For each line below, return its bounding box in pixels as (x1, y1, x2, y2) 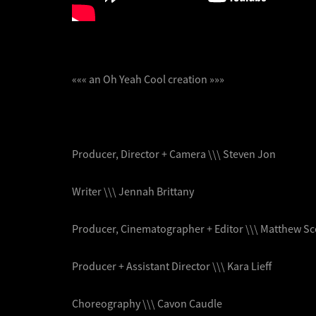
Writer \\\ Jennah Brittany (72, 183, 194, 198)
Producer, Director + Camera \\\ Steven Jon (72, 146, 276, 161)
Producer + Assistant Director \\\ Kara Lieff (72, 258, 272, 273)
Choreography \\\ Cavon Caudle (72, 296, 222, 310)
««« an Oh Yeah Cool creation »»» (72, 71, 224, 86)
